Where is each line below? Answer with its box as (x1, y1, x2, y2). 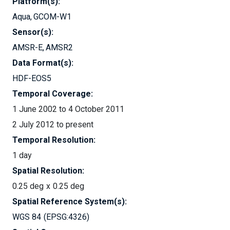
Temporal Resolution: (12, 135, 95, 145)
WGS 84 (12, 212, 41, 222)
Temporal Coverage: (12, 89, 93, 99)
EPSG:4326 (46, 212, 87, 222)
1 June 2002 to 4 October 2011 (12, 104, 124, 114)
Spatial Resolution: (12, 166, 84, 176)
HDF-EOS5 (12, 73, 51, 83)
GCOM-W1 (33, 12, 71, 22)
